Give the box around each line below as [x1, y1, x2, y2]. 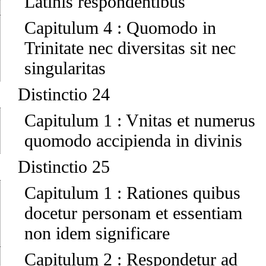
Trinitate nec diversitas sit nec [24, 38, 236, 58]
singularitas [24, 58, 106, 78]
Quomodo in [126, 18, 216, 38]
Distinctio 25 [18, 157, 110, 177]
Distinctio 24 [18, 84, 110, 104]
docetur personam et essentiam [24, 203, 242, 223]
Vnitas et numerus [126, 110, 255, 131]
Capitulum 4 [24, 18, 112, 38]
